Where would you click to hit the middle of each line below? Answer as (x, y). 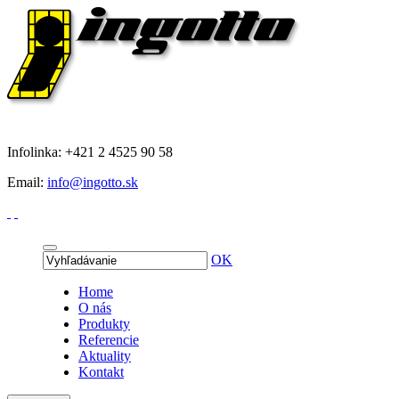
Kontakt (101, 372)
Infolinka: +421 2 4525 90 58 (90, 152)
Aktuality (105, 356)
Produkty (104, 324)
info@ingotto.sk (93, 182)
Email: (27, 182)
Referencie (109, 340)
